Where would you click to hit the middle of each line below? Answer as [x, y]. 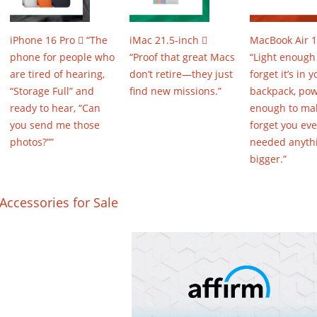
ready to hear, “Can [55, 108]
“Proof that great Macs [183, 57]
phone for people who [62, 57]
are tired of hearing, [57, 74]
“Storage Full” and [52, 91]
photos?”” [32, 142]
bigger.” [268, 158]
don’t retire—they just [181, 74]
